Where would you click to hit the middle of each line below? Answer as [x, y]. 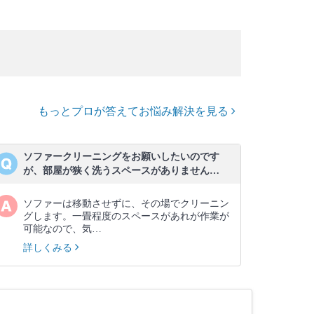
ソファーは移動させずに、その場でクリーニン [126, 204]
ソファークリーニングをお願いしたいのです [121, 157]
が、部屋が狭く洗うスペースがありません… [121, 171]
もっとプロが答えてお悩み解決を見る [135, 111]
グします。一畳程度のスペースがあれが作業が [126, 216]
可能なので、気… [62, 229]
